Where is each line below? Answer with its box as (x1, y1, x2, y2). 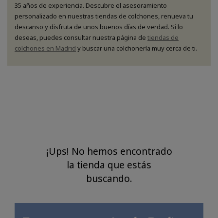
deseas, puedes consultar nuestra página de (15, 33, 147, 42)
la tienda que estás (67, 158, 151, 172)
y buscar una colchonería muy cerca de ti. (76, 44, 199, 53)
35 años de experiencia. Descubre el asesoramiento (15, 1, 167, 10)
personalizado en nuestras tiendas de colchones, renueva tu (15, 12, 193, 21)
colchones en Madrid (15, 44, 76, 53)
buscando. (86, 172, 132, 185)
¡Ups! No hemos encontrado (46, 145, 172, 158)
